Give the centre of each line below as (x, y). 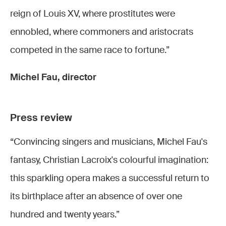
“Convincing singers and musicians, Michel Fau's (109, 142)
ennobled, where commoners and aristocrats (102, 32)
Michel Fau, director (53, 77)
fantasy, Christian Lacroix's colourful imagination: (109, 160)
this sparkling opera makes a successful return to (110, 178)
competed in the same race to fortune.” (90, 50)
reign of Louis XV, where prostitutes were (93, 14)
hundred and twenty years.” (65, 214)
